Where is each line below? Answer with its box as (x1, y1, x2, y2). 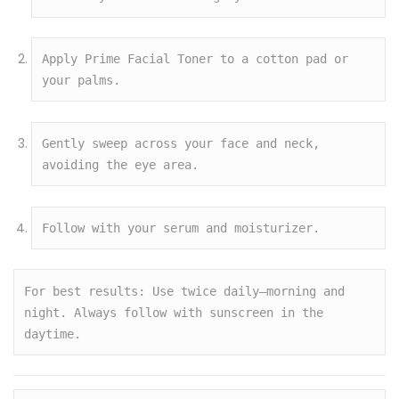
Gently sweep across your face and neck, (42, 135, 321, 151)
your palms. (42, 73, 121, 88)
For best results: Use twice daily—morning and (24, 283, 346, 298)
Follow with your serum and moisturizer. (42, 220, 321, 235)
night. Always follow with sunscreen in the (24, 305, 324, 320)
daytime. (24, 326, 82, 341)
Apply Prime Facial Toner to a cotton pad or (42, 52, 349, 67)
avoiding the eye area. (42, 157, 199, 172)
